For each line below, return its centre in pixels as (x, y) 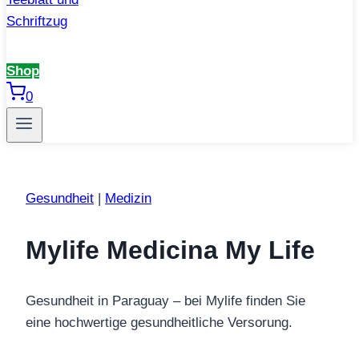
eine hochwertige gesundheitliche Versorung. (159, 323)
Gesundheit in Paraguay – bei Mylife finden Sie (165, 301)
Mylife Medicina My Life (170, 250)
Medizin (128, 199)
